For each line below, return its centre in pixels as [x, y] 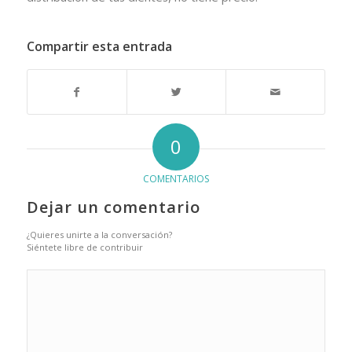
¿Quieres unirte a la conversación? [99, 235]
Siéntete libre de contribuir [84, 247]
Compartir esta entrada [99, 47]
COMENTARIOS [176, 179]
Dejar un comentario [113, 207]
